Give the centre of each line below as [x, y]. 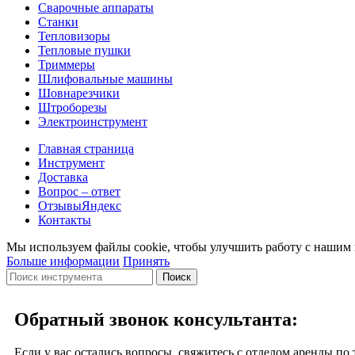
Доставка [63, 177]
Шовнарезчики [79, 93]
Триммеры [67, 64]
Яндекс [101, 205]
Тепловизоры [74, 36]
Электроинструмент [93, 121]
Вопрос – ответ [79, 191]
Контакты [65, 219]
